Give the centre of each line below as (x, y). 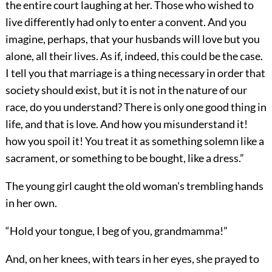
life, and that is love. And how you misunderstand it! (126, 124)
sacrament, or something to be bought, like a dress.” (124, 158)
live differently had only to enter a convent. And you (126, 22)
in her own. (31, 203)
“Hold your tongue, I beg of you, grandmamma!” (116, 231)
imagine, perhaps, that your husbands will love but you (132, 39)
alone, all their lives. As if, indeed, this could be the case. (134, 56)
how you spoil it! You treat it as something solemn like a (134, 141)
